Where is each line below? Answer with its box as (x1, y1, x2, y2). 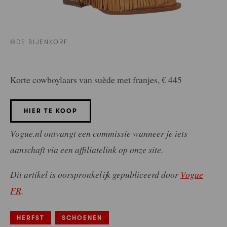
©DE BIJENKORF (10, 39, 68, 46)
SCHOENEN (62, 214, 102, 222)
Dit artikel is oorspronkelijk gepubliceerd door (10, 168, 180, 181)
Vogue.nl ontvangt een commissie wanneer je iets (10, 127, 187, 139)
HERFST (17, 214, 45, 222)
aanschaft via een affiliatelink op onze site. (10, 143, 163, 156)
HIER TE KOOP (24, 107, 78, 115)
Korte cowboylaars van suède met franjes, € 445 (10, 73, 182, 86)
